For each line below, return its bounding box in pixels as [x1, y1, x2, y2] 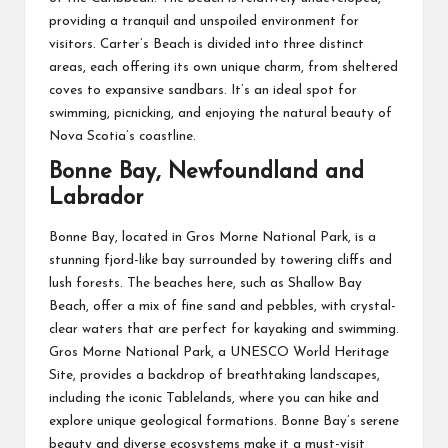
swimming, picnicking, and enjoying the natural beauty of [49, 107, 392, 120]
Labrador [49, 187, 143, 210]
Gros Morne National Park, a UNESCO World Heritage [49, 346, 389, 360]
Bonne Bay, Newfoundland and [49, 161, 364, 184]
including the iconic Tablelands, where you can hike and [49, 392, 379, 406]
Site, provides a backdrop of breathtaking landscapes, [49, 369, 380, 383]
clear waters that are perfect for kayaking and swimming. [49, 323, 399, 337]
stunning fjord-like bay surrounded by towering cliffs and [49, 254, 392, 268]
